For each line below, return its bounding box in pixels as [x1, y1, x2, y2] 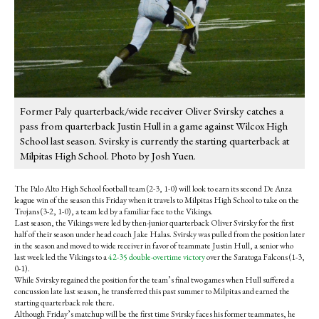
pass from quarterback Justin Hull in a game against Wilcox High [20, 119, 288, 133]
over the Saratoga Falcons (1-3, [205, 251, 305, 263]
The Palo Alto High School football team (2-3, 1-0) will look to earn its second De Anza [14, 183, 292, 195]
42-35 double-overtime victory [108, 251, 205, 263]
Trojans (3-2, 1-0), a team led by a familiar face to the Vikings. [14, 206, 213, 218]
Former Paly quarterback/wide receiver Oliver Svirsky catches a [20, 104, 283, 118]
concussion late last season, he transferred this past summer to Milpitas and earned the [14, 286, 290, 298]
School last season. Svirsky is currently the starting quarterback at [20, 134, 289, 148]
